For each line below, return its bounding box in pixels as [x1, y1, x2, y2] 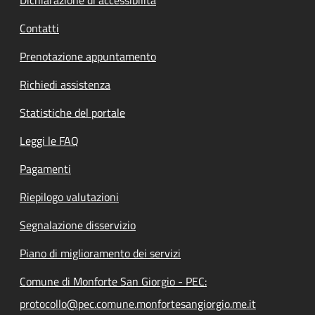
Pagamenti [20, 160, 71, 177]
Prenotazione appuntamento [20, 47, 156, 65]
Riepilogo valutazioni [20, 188, 119, 205]
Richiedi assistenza [20, 75, 110, 93]
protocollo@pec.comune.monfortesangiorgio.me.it [20, 295, 256, 312]
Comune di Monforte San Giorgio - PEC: [20, 272, 207, 290]
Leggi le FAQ [20, 131, 79, 149]
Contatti [20, 19, 59, 37]
